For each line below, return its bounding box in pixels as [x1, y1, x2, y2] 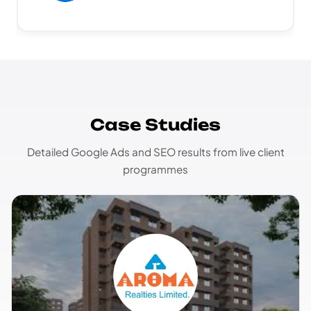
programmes [123, 162, 188, 176]
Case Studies [90, 115, 221, 135]
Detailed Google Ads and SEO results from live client [26, 145, 285, 159]
